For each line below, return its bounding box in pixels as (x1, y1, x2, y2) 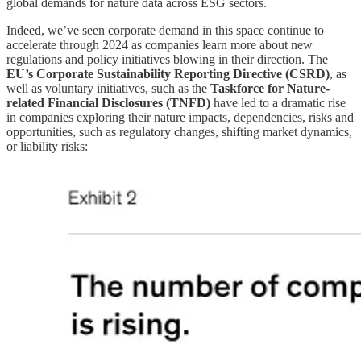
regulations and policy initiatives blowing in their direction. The (6, 52, 328, 67)
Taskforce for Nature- (210, 81, 330, 96)
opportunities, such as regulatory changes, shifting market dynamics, (6, 125, 352, 139)
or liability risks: (6, 139, 88, 154)
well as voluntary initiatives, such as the (6, 81, 210, 96)
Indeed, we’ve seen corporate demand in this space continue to (6, 23, 324, 38)
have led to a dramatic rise (210, 96, 346, 110)
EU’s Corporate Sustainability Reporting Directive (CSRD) (6, 67, 330, 81)
